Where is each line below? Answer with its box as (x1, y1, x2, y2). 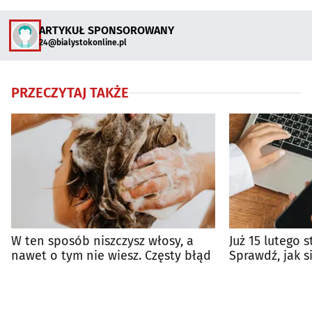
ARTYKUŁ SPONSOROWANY (39, 23, 174, 37)
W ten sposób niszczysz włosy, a (11, 233, 194, 249)
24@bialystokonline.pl (39, 37, 127, 47)
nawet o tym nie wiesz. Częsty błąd (11, 247, 211, 263)
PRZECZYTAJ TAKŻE (11, 84, 129, 101)
